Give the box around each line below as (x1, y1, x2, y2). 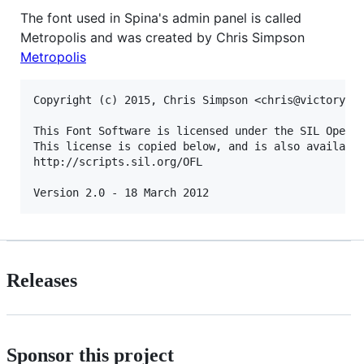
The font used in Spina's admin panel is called (20, 9, 301, 26)
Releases (6, 270, 77, 292)
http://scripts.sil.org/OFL (33, 154, 202, 168)
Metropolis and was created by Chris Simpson (20, 28, 305, 45)
